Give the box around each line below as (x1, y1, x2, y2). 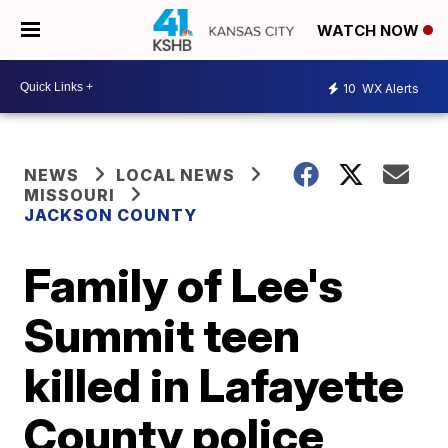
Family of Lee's (24, 257, 344, 313)
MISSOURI (24, 185, 116, 205)
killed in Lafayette (24, 357, 405, 413)
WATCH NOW (317, 21, 423, 41)
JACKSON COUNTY (24, 205, 198, 225)
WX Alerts (359, 80, 419, 96)
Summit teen (24, 307, 301, 363)
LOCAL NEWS (116, 165, 236, 185)
